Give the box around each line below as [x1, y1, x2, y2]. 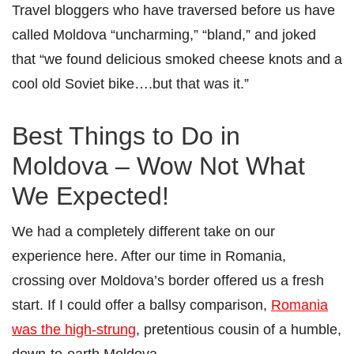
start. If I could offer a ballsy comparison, [12, 296, 271, 313]
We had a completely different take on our [12, 222, 275, 239]
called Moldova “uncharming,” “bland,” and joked [12, 25, 316, 43]
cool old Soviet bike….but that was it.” [12, 74, 249, 92]
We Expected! [12, 181, 169, 210]
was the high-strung [12, 320, 136, 337]
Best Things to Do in [12, 121, 240, 150]
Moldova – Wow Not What [12, 151, 305, 180]
